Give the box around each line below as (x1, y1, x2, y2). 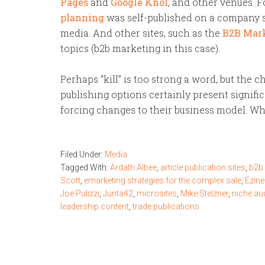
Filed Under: (60, 150, 105, 159)
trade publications (132, 202, 199, 211)
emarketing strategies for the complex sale (84, 176, 241, 185)
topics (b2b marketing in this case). (60, 42, 220, 54)
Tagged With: (60, 163, 110, 172)
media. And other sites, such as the (60, 27, 222, 39)
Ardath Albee (110, 163, 157, 172)
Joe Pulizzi (60, 189, 99, 198)
